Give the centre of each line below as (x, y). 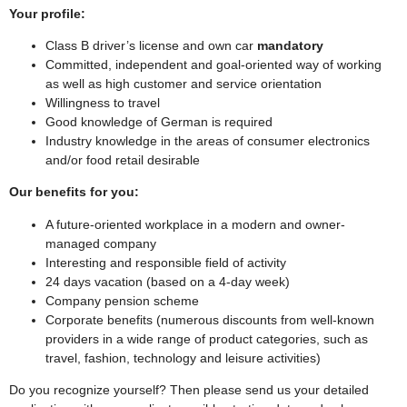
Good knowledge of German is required (159, 121)
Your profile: (47, 13)
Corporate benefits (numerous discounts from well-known (210, 319)
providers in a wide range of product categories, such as (207, 338)
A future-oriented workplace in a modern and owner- (195, 224)
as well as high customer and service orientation (184, 83)
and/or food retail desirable (123, 159)
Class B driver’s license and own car (151, 45)
